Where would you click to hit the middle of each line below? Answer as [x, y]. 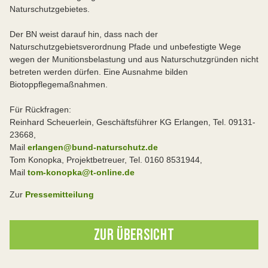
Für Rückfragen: [42, 109]
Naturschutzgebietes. [52, 9]
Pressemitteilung [60, 194]
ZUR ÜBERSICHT [134, 235]
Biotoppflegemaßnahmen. [60, 84]
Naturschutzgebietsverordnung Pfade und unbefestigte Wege [125, 46]
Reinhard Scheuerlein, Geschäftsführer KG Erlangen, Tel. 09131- [133, 122]
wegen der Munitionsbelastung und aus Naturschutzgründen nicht [134, 59]
